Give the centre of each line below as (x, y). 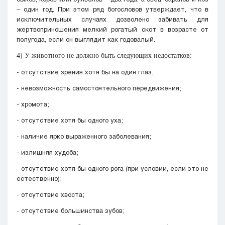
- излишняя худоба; (47, 152)
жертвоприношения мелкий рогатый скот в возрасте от (113, 29)
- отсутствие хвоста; (50, 194)
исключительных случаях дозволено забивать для (113, 19)
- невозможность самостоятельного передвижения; (99, 88)
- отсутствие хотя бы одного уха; (70, 120)
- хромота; (33, 104)
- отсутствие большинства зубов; (71, 210)
